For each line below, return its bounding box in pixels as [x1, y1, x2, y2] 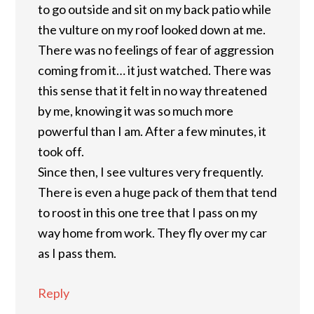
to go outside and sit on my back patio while [38, 1, 271, 17]
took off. [38, 144, 84, 159]
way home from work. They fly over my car [38, 225, 267, 240]
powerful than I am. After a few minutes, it [38, 123, 266, 139]
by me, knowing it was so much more [38, 103, 233, 118]
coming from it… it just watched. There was [38, 62, 271, 78]
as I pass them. [38, 245, 116, 261]
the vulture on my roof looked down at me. [38, 22, 266, 37]
